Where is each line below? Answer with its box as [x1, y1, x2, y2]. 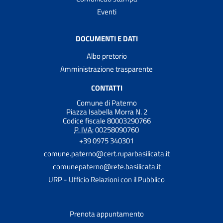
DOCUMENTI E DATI [75, 32, 138, 44]
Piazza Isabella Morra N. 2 [66, 106, 147, 118]
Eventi [97, 5, 116, 17]
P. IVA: [74, 124, 94, 136]
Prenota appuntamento [69, 208, 144, 220]
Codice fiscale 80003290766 [62, 115, 151, 127]
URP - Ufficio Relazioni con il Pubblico [48, 174, 165, 186]
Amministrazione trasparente [60, 63, 153, 75]
